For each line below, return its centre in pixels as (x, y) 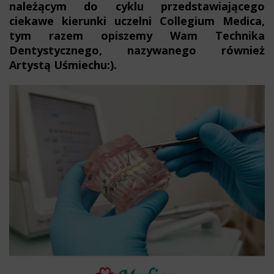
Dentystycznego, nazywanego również (137, 50)
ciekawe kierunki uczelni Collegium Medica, (137, 21)
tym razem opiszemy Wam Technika (137, 35)
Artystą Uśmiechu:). (65, 65)
